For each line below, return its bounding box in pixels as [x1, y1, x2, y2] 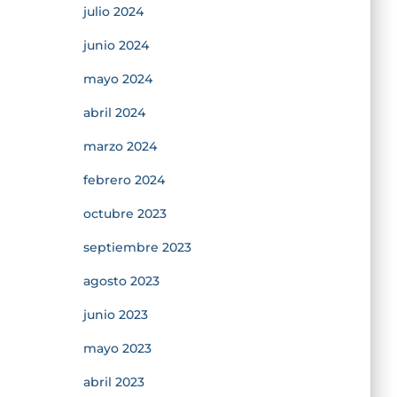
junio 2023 [82, 306, 148, 323]
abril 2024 [82, 104, 145, 121]
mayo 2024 [82, 70, 152, 87]
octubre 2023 [82, 205, 167, 222]
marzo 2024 [82, 137, 157, 154]
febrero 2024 [82, 171, 165, 188]
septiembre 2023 [82, 238, 191, 255]
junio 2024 [82, 36, 149, 53]
